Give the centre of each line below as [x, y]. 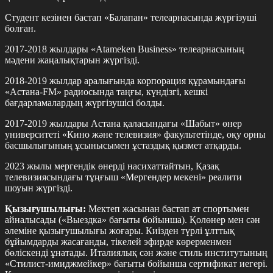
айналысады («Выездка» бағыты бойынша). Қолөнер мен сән [133, 220]
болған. [20, 29]
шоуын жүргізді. [39, 188]
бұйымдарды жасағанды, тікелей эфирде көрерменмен [118, 242]
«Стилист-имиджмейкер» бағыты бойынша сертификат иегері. [136, 264]
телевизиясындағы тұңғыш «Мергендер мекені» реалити [123, 177]
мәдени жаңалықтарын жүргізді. [72, 60]
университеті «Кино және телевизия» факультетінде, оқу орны [135, 135]
